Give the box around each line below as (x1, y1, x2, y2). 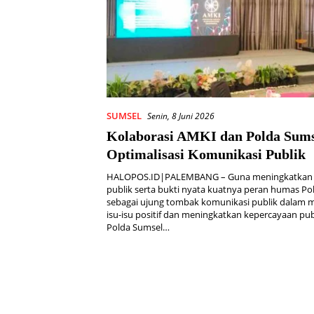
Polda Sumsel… (107, 220, 170, 233)
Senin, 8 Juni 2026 (147, 109, 214, 122)
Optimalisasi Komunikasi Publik (107, 146, 306, 162)
